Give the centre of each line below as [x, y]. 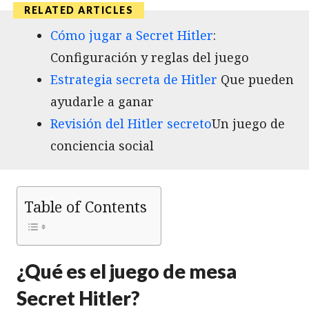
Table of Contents [86, 206]
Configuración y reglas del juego [150, 57]
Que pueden [256, 79]
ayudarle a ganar [102, 101]
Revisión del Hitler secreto [131, 123]
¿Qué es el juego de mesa [127, 271]
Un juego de [248, 123]
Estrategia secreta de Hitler [134, 79]
